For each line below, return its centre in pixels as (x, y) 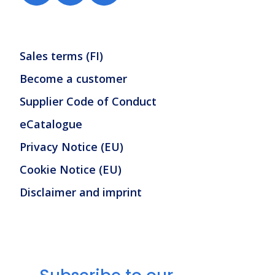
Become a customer (73, 79)
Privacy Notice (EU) (72, 147)
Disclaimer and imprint (81, 192)
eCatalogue (51, 124)
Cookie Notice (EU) (71, 170)
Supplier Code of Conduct (88, 102)
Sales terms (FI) (61, 56)
